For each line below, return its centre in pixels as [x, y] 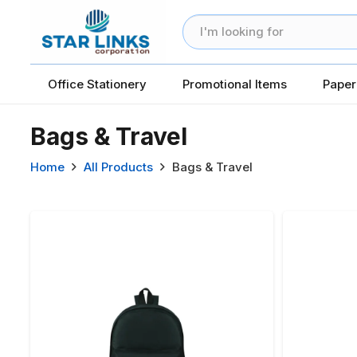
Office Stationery [97, 84]
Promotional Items [235, 84]
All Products [118, 167]
